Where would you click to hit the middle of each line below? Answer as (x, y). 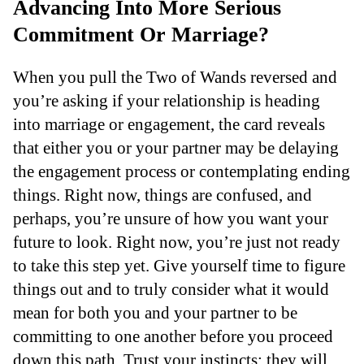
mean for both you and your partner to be (155, 312)
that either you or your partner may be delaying (176, 147)
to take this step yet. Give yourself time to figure (179, 265)
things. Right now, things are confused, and (162, 194)
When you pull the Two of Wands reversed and (175, 76)
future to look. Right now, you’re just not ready (177, 241)
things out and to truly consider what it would (171, 288)
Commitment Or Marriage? (141, 34)
